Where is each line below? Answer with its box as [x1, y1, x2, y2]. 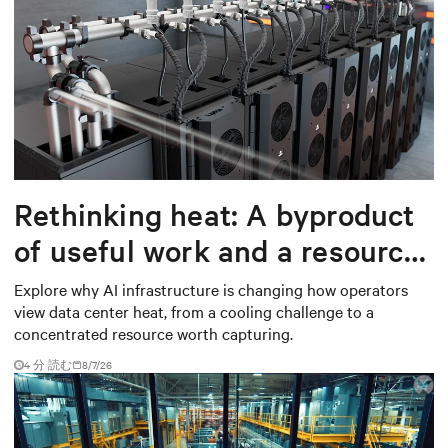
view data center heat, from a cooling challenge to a [14, 300, 374, 323]
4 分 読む [24, 357, 72, 373]
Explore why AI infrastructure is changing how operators [14, 278, 408, 301]
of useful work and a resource [14, 230, 420, 271]
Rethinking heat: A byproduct [14, 194, 415, 235]
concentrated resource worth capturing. [14, 322, 293, 345]
